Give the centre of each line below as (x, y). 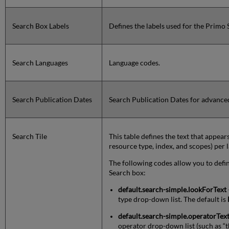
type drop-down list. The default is (173, 199)
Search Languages (40, 63)
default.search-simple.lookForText (173, 190)
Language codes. (135, 63)
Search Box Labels (41, 26)
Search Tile (30, 136)
